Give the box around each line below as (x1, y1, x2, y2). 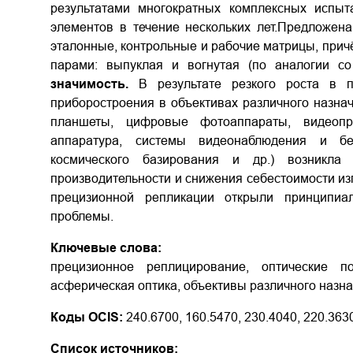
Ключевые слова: (50, 241, 162, 255)
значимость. (50, 77, 128, 91)
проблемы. (50, 210, 113, 223)
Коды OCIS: (50, 310, 123, 324)
